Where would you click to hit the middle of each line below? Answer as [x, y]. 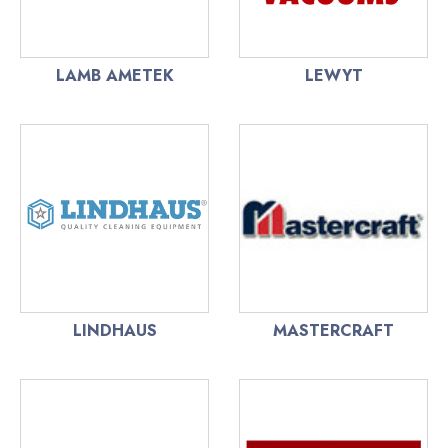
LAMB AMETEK [114, 75]
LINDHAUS [114, 330]
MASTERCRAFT [333, 330]
